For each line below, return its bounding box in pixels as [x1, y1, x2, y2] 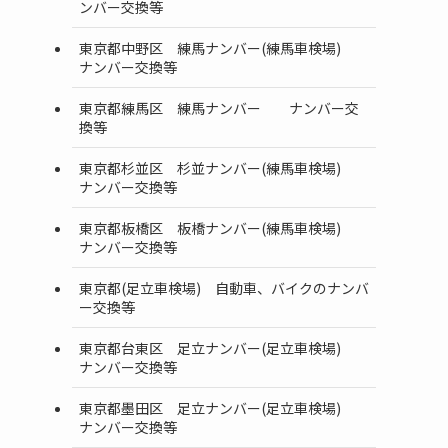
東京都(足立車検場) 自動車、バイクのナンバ [79, 277, 369, 298]
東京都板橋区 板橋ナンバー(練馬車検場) [79, 217, 369, 238]
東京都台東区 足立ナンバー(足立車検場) [79, 337, 369, 358]
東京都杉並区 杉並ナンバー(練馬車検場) [79, 157, 369, 178]
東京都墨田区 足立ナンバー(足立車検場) [79, 397, 369, 418]
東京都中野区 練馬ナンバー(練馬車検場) [79, 37, 369, 58]
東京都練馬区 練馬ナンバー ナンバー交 [79, 97, 359, 118]
